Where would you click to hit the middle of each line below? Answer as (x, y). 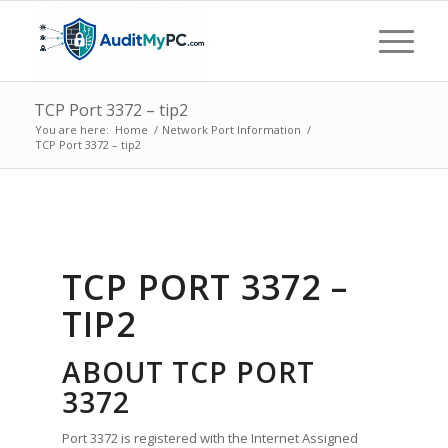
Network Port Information (231, 129)
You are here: (71, 129)
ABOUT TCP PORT (189, 372)
